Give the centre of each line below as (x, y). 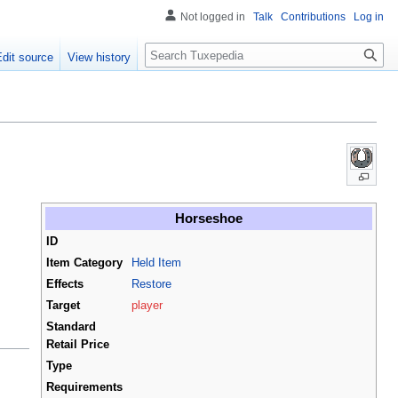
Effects (65, 284)
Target (63, 305)
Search (174, 52)
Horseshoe (209, 218)
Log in (369, 17)
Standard (71, 326)
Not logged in (213, 17)
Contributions (313, 17)
